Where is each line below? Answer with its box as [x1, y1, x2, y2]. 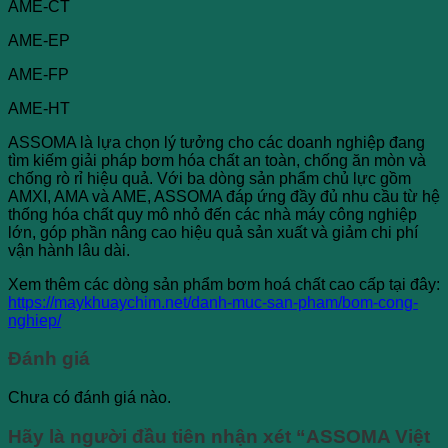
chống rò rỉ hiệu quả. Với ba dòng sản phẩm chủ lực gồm [8, 169, 411, 187]
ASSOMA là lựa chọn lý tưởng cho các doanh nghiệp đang [8, 133, 425, 151]
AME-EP [8, 31, 70, 49]
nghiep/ [8, 311, 61, 329]
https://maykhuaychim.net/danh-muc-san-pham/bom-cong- [8, 293, 418, 311]
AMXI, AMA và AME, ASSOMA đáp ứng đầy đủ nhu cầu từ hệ [8, 187, 440, 205]
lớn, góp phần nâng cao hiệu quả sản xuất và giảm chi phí [8, 223, 418, 241]
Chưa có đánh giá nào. [8, 388, 171, 406]
